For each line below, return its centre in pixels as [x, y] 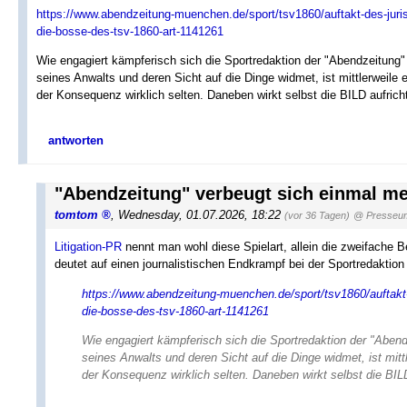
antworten [76, 141]
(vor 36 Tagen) [317, 216]
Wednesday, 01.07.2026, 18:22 [201, 215]
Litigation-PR [88, 247]
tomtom [76, 215]
